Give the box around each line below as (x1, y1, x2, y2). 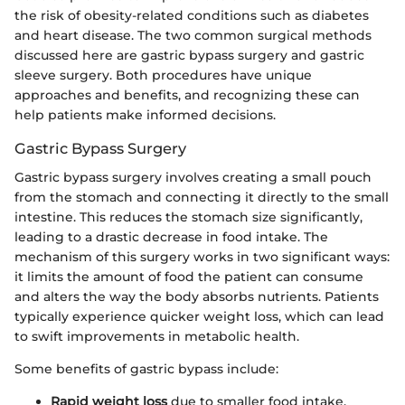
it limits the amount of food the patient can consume (14, 268, 363, 285)
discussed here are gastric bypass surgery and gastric (14, 46, 364, 63)
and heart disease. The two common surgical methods (14, 26, 372, 43)
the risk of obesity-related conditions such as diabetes (14, 6, 369, 24)
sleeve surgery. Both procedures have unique (14, 66, 312, 83)
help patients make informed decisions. (14, 106, 276, 123)
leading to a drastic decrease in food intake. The (14, 228, 328, 245)
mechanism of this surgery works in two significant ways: (14, 248, 390, 265)
